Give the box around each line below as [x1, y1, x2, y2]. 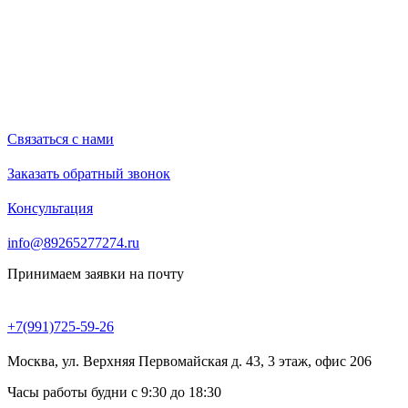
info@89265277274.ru [7, 235, 139, 250]
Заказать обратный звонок [7, 166, 170, 181]
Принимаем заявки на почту [7, 266, 184, 281]
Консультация [7, 200, 93, 216]
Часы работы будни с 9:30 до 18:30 [7, 384, 221, 400]
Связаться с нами [7, 131, 114, 147]
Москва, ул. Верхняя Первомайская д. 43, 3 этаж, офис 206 [7, 353, 372, 369]
